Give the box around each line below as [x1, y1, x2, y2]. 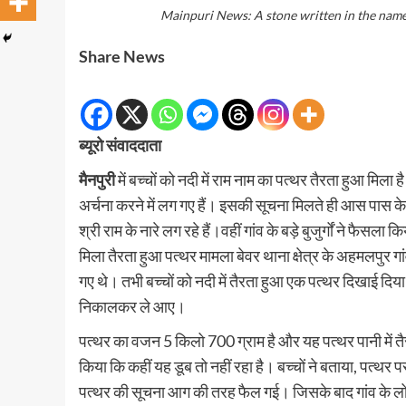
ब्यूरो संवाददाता [79, 135, 161, 156]
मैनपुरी [79, 169, 115, 190]
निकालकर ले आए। [79, 296, 186, 317]
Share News [79, 46, 165, 67]
